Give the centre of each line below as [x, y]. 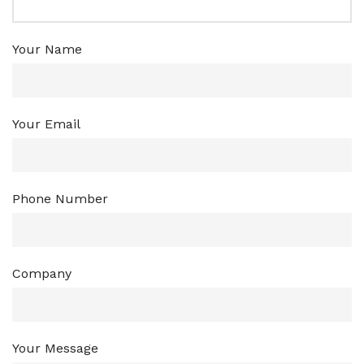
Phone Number [60, 198]
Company [42, 273]
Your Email [46, 123]
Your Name [47, 49]
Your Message [55, 348]
